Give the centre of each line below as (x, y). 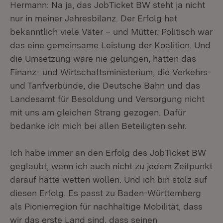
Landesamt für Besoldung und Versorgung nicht (107, 99)
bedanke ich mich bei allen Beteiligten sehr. (98, 126)
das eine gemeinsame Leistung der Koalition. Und (110, 45)
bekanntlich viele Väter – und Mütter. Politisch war (111, 32)
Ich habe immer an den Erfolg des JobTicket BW (108, 153)
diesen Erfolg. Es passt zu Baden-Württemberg (106, 193)
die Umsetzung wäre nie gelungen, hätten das (103, 58)
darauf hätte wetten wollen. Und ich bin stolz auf (109, 179)
